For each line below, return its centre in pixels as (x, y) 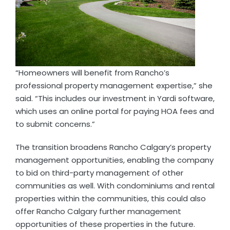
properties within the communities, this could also (110, 199)
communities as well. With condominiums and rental (115, 186)
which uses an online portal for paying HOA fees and (114, 111)
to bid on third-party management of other (99, 173)
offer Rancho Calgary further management (98, 212)
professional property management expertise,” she (114, 86)
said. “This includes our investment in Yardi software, (115, 99)
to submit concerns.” (55, 124)
